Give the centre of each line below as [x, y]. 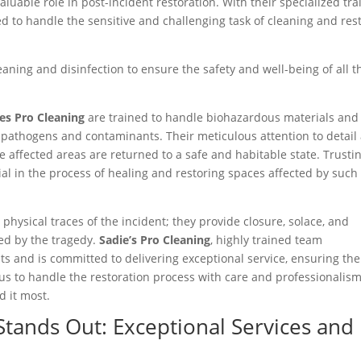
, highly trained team [267, 240]
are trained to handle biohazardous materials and [224, 118]
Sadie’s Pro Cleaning [155, 240]
